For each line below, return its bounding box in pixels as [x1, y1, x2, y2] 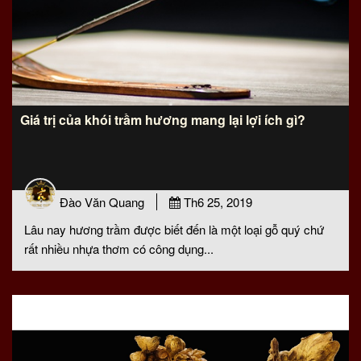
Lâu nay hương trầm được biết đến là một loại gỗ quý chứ [24, 221, 324, 238]
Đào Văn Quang [60, 193, 144, 210]
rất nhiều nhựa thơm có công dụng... [24, 240, 214, 257]
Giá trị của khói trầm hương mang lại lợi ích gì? [20, 110, 305, 129]
